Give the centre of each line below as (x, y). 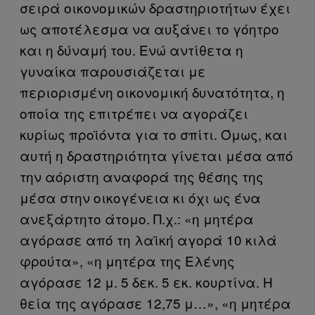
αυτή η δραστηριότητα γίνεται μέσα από (156, 155)
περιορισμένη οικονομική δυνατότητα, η (152, 92)
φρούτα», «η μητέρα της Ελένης (127, 261)
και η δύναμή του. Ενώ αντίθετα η (131, 50)
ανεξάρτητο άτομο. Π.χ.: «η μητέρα (137, 218)
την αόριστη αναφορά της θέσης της (142, 176)
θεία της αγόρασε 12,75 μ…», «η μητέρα (155, 303)
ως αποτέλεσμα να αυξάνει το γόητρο (149, 28)
